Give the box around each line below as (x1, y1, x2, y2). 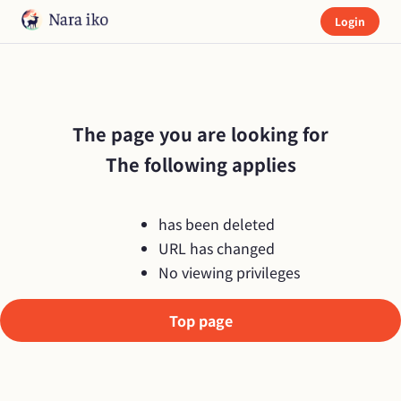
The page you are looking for (73, 121, 328, 147)
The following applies (105, 151, 296, 177)
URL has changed (158, 237, 275, 259)
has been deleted (158, 213, 275, 235)
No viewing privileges (158, 261, 300, 283)
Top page (168, 309, 233, 331)
